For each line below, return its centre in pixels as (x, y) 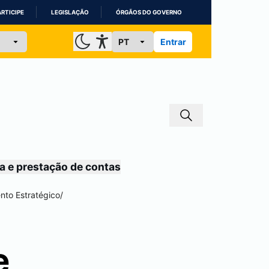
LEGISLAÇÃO (70, 12)
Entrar (173, 41)
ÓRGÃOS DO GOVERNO (149, 12)
